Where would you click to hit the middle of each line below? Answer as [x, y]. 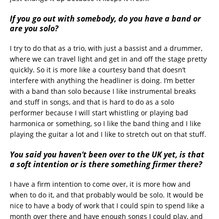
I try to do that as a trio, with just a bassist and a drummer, [106, 48]
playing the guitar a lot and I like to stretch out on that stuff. [108, 134]
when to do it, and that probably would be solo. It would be [107, 195]
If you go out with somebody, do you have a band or [105, 18]
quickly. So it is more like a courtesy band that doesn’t [98, 69]
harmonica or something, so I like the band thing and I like [105, 123]
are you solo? [34, 28]
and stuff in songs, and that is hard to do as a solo [92, 102]
